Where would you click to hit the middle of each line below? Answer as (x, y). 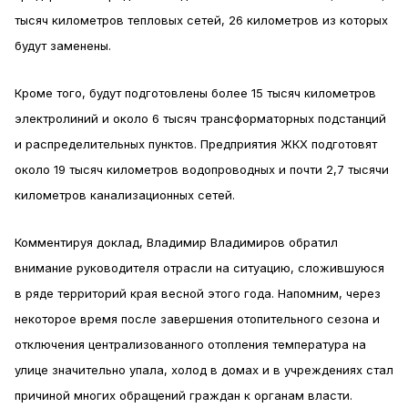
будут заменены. (63, 46)
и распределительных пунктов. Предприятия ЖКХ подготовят (196, 144)
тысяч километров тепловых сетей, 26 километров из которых (201, 20)
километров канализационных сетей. (125, 195)
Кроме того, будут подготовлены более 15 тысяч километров (195, 93)
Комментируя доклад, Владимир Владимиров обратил (176, 242)
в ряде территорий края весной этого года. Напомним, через (198, 293)
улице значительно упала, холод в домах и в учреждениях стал (204, 370)
